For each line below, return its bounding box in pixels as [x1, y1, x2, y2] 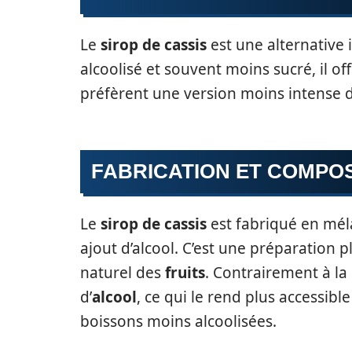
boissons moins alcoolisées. [80, 310, 277, 332]
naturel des [80, 262, 165, 283]
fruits [165, 262, 205, 283]
